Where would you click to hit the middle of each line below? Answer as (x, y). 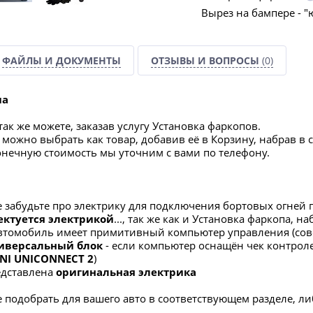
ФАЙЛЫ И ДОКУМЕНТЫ (61, 60)
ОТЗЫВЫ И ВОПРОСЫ (206, 60)
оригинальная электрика (126, 272)
